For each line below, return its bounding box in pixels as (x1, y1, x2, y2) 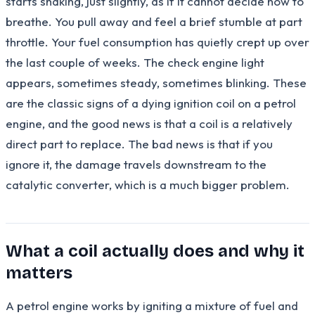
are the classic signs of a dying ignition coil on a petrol (6, 95, 296, 110)
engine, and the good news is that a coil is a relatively (6, 115, 292, 131)
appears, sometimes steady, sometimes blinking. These (6, 75, 307, 90)
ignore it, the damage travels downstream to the (6, 156, 266, 172)
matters (6, 262, 72, 283)
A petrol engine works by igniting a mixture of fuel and (6, 297, 298, 313)
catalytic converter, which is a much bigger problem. (6, 176, 290, 192)
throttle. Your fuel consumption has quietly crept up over (6, 34, 309, 49)
